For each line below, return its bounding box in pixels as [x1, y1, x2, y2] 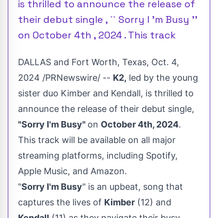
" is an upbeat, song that [82, 182, 183, 192]
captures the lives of [18, 197, 104, 208]
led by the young [127, 73, 198, 83]
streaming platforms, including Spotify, [18, 150, 178, 161]
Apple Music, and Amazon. [18, 166, 127, 177]
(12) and [135, 197, 171, 208]
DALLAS [18, 57, 51, 68]
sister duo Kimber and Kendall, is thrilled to [18, 88, 194, 99]
